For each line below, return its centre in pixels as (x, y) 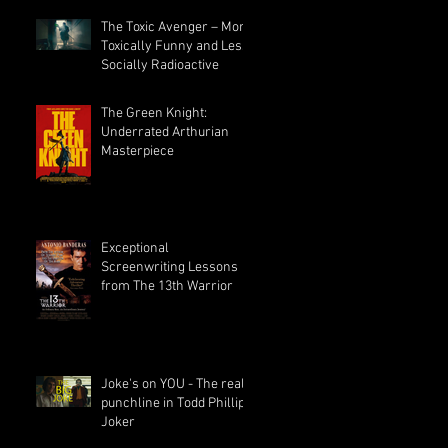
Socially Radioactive (160, 66)
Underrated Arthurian (165, 133)
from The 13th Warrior (167, 287)
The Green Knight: (154, 114)
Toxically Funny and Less (175, 47)
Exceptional (135, 249)
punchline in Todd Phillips (176, 404)
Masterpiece (137, 152)
